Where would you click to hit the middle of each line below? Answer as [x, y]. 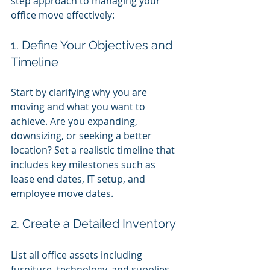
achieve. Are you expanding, [75, 121]
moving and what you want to [79, 106]
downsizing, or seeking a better [83, 135]
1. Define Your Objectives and [93, 45]
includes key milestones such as [84, 164]
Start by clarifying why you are [80, 92]
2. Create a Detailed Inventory [93, 223]
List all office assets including [78, 255]
